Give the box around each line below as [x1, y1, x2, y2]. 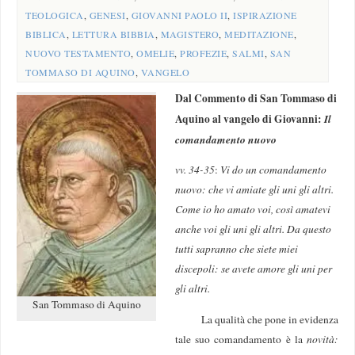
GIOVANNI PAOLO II [131, 8, 228, 21]
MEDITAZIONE [224, 27, 294, 40]
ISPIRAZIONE [233, 8, 297, 21]
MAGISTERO [160, 27, 219, 40]
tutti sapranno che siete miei [175, 242, 299, 257]
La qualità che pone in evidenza [175, 311, 338, 326]
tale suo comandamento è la [175, 331, 307, 346]
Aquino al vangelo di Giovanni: [175, 110, 325, 127]
